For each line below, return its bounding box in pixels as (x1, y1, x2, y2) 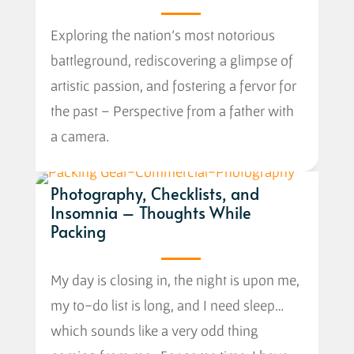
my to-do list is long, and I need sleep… (50, 296, 284, 314)
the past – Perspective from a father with (50, 101, 294, 119)
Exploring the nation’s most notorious (50, 25, 275, 43)
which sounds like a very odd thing (50, 321, 258, 339)
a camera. (50, 126, 109, 145)
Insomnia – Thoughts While (50, 201, 251, 224)
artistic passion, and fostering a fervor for (50, 76, 296, 94)
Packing (50, 220, 106, 243)
